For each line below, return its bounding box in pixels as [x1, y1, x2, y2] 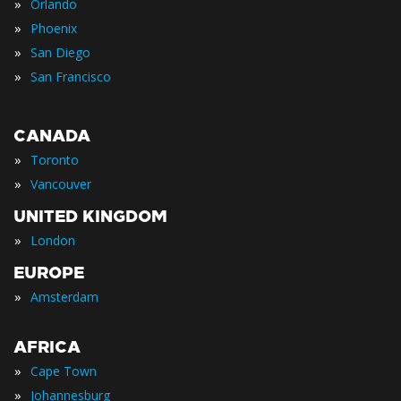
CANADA [13, 126, 90, 147]
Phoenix [30, 20, 77, 38]
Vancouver [30, 175, 91, 193]
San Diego [30, 44, 90, 62]
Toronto [30, 151, 79, 169]
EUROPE [13, 263, 84, 284]
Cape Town [30, 363, 97, 380]
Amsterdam [30, 288, 98, 306]
